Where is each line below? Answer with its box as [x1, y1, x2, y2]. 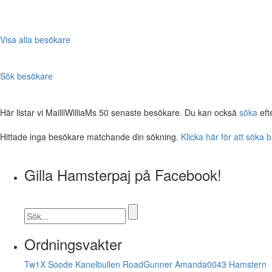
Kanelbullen [75, 257, 120, 270]
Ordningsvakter [24, 233, 122, 254]
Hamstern [229, 257, 267, 270]
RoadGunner [123, 257, 172, 270]
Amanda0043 [175, 257, 226, 270]
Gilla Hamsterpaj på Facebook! [24, 163, 222, 185]
